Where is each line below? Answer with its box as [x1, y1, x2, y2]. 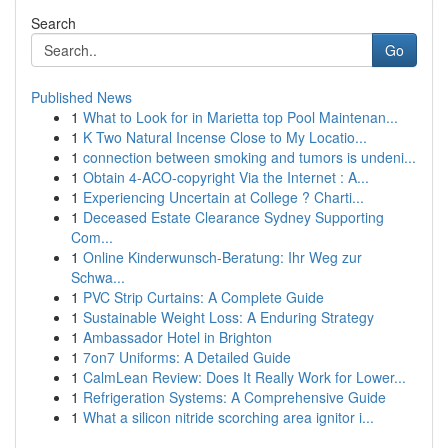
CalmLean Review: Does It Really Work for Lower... [83, 367, 406, 387]
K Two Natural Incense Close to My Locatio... [83, 127, 367, 147]
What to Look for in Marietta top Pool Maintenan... [83, 107, 398, 127]
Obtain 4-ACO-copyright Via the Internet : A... [83, 167, 369, 187]
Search [31, 13, 76, 33]
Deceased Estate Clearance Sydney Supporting [83, 207, 384, 227]
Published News [31, 87, 132, 107]
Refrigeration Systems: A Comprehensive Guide [83, 387, 386, 407]
